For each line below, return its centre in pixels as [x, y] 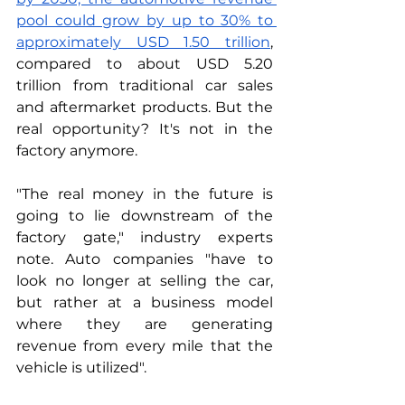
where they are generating [145, 324]
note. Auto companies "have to [145, 259]
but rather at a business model [145, 302]
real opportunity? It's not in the [145, 129]
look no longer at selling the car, [145, 281]
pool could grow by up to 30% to [145, 20]
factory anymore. [77, 151]
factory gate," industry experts [145, 237]
